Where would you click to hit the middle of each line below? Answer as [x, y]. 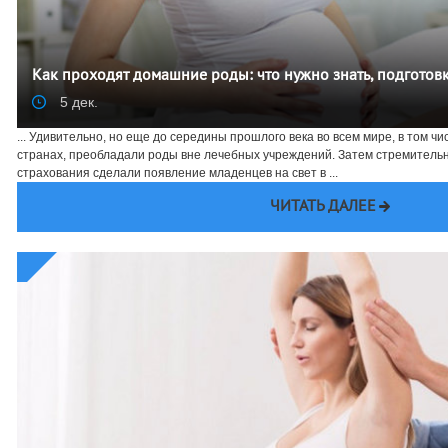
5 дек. [77, 102]
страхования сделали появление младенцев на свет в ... [177, 173]
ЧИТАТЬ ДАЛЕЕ [322, 207]
